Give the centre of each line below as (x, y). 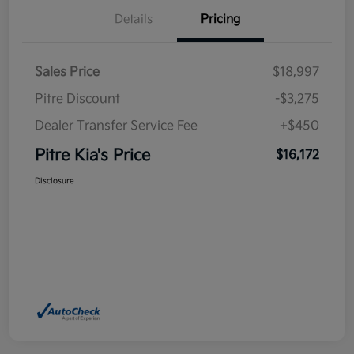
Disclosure (55, 181)
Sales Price (67, 73)
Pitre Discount (77, 100)
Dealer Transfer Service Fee (116, 126)
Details (134, 20)
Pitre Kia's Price (92, 156)
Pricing (220, 20)
